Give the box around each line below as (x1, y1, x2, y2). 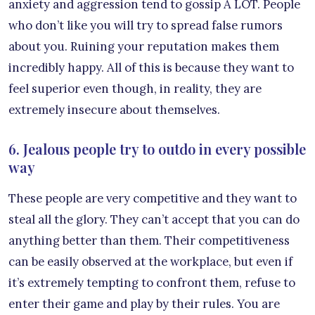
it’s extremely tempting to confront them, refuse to (8, 274, 295, 290)
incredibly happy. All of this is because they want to (8, 59, 294, 75)
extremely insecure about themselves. (8, 101, 220, 117)
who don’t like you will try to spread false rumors (8, 17, 283, 33)
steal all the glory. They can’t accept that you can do (8, 211, 300, 227)
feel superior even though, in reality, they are (8, 80, 262, 96)
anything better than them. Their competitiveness (8, 232, 290, 248)
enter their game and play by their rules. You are (8, 295, 280, 311)
